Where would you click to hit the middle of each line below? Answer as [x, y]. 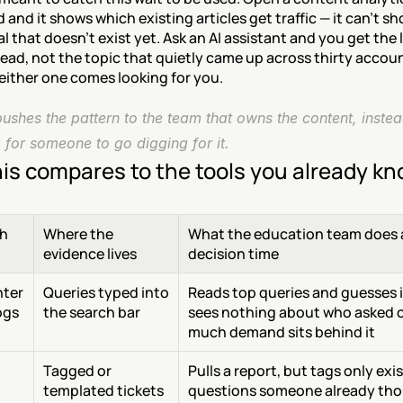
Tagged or [77, 371]
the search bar [92, 312]
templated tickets [103, 390]
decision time [233, 254]
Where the [78, 234]
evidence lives [90, 254]
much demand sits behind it [282, 332]
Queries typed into [106, 292]
